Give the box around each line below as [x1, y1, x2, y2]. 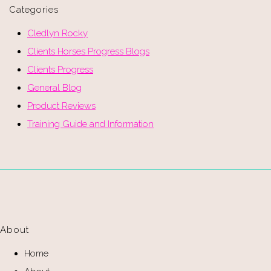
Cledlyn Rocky [27, 27, 88, 39]
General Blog [27, 82, 82, 93]
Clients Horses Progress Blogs [27, 45, 149, 57]
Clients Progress [27, 64, 93, 75]
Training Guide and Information [27, 118, 154, 129]
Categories [9, 4, 59, 15]
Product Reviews [27, 100, 96, 111]
